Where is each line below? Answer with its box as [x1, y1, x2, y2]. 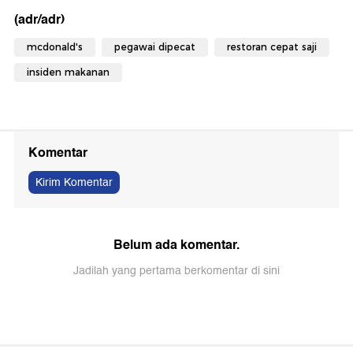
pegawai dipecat [114, 40, 195, 53]
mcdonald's [27, 40, 83, 53]
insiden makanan [27, 65, 110, 78]
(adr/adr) [14, 8, 65, 30]
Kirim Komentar [35, 173, 113, 191]
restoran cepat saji [227, 40, 317, 53]
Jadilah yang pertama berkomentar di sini [73, 261, 280, 280]
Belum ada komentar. [113, 233, 240, 255]
